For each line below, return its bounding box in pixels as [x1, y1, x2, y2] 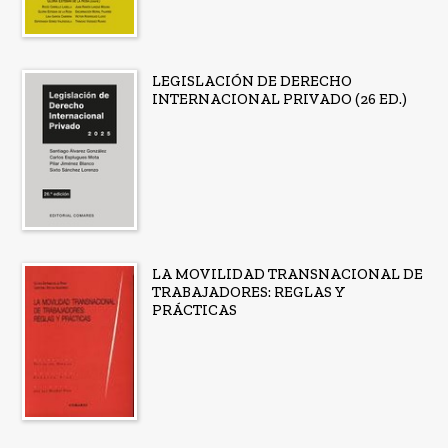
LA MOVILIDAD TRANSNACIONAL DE [151, 264, 423, 283]
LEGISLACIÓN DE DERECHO [151, 72, 352, 91]
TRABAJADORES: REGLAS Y [151, 282, 346, 301]
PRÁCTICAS [151, 300, 237, 319]
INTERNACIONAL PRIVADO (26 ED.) [151, 90, 407, 109]
